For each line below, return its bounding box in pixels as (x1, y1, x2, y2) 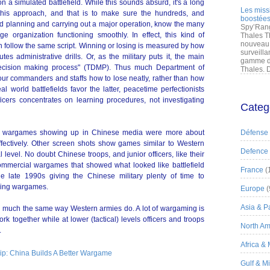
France (240, 166, 263, 174)
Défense (240, 128, 268, 137)
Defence (240, 147, 268, 155)
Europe (240, 184, 265, 193)
